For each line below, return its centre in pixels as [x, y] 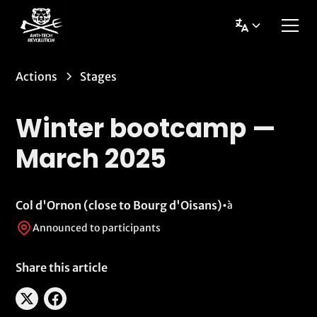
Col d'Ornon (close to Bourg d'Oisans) [119, 205]
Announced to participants [97, 227]
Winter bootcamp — [146, 128]
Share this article [62, 267]
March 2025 [91, 159]
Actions [37, 76]
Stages [99, 76]
